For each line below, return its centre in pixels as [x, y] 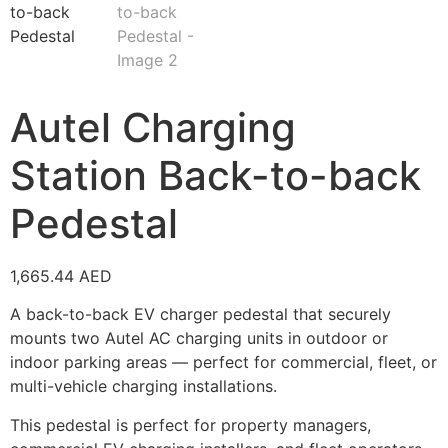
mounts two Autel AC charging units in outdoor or [199, 338]
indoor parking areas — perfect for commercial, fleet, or [223, 362]
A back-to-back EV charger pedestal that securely [200, 314]
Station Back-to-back [215, 175]
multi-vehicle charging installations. [143, 386]
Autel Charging [153, 127]
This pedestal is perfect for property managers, [190, 424]
